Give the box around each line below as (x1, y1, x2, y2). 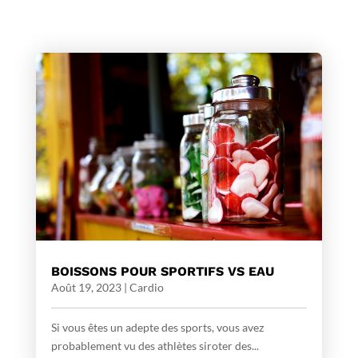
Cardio (129, 280, 164, 294)
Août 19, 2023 (50, 280, 121, 294)
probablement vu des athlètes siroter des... (50, 338, 259, 352)
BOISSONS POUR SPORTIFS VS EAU (50, 263, 274, 279)
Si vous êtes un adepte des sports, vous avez (50, 320, 264, 334)
